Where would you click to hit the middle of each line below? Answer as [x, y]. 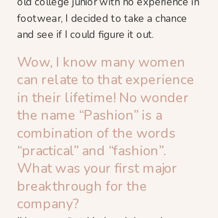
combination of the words [97, 133]
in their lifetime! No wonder [103, 98]
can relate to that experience [106, 80]
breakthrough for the [82, 186]
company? [48, 204]
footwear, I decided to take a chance [102, 18]
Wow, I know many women [101, 62]
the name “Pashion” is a [90, 116]
